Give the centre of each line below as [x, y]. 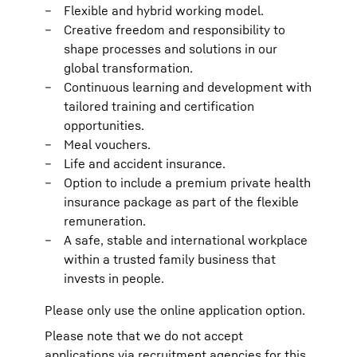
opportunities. [104, 125]
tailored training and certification [159, 106]
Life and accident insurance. [145, 163]
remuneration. [105, 221]
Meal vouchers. [107, 144]
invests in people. [114, 278]
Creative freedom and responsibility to [175, 29]
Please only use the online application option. [175, 310]
